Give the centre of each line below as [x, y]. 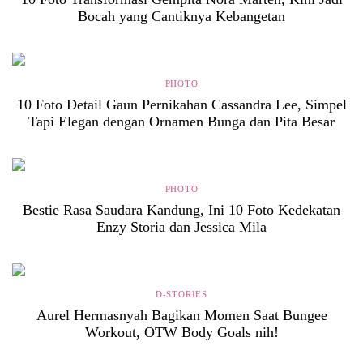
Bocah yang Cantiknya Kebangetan [181, 16]
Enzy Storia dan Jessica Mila [181, 227]
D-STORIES [181, 294]
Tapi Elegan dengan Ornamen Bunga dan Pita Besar [181, 122]
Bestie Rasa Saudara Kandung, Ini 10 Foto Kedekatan [181, 210]
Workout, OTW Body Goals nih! [181, 332]
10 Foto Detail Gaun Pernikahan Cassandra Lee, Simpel [181, 105]
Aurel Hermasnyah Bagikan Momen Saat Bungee [181, 315]
